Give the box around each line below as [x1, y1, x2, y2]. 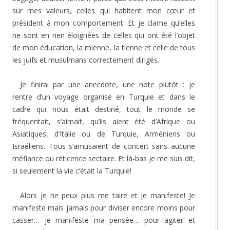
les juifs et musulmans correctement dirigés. [12, 54, 159, 65]
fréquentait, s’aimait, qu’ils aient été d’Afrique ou [12, 116, 195, 126]
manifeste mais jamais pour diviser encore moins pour [12, 202, 195, 213]
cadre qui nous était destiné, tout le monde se [12, 104, 195, 114]
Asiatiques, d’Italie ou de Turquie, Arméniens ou [12, 128, 195, 139]
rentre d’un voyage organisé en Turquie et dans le [12, 91, 195, 102]
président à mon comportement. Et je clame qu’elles [12, 17, 195, 28]
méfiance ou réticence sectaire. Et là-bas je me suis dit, [12, 153, 195, 163]
